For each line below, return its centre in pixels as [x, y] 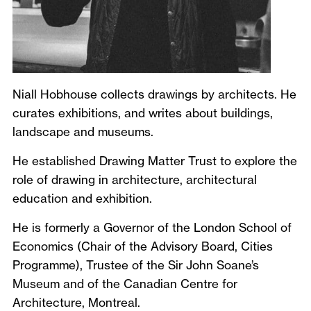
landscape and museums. [83, 132]
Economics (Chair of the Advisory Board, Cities [143, 246]
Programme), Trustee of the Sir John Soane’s [136, 265]
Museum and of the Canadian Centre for [125, 284]
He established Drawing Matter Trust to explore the [155, 161]
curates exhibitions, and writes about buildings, [143, 113]
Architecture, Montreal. [76, 302]
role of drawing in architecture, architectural [135, 179]
